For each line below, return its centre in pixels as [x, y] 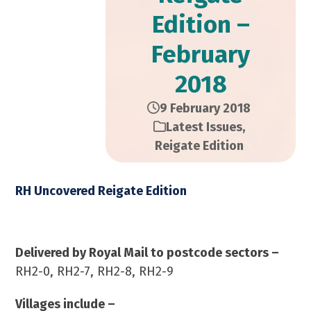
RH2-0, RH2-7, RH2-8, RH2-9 [95, 271]
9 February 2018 [205, 108]
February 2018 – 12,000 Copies [114, 221]
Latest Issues [204, 127]
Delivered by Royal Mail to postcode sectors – [148, 253]
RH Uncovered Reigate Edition [101, 191]
